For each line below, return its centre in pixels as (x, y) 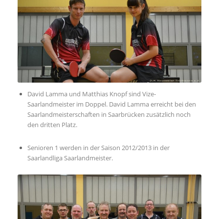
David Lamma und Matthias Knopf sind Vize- (91, 94)
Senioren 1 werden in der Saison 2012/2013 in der (98, 147)
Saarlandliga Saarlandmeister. (70, 158)
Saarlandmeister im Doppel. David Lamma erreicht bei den (111, 104)
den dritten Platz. (52, 124)
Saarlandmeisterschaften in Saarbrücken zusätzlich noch (109, 114)
